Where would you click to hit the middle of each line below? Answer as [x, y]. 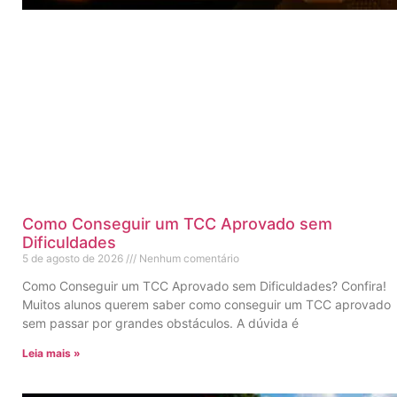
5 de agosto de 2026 [74, 259]
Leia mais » [51, 354]
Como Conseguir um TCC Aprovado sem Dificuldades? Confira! [204, 286]
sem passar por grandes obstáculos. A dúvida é [160, 323]
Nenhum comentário [188, 259]
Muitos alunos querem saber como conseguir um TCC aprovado [206, 305]
